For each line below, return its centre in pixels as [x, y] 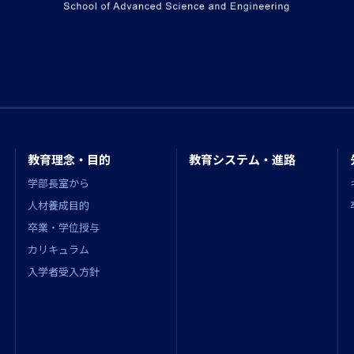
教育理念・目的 [69, 160]
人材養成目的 [58, 205]
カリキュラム [58, 250]
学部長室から [58, 183]
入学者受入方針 [64, 272]
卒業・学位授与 [64, 228]
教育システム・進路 [242, 160]
